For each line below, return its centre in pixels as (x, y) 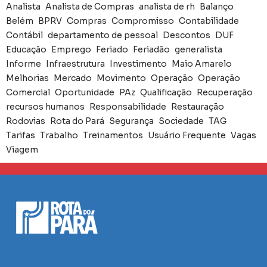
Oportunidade (85, 93)
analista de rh (167, 7)
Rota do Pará (77, 121)
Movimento (121, 78)
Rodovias (26, 121)
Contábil (24, 35)
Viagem (22, 150)
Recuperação (225, 93)
